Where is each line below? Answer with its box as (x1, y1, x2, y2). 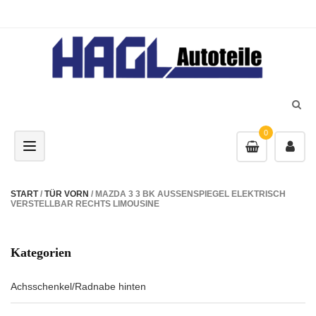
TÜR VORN (44, 189, 89, 199)
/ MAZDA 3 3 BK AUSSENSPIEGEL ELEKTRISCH (89, 189, 286, 199)
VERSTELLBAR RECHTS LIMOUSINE (11, 199, 159, 209)
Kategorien (11, 245, 71, 260)
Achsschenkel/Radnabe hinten (11, 281, 146, 292)
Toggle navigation (29, 140, 107, 152)
